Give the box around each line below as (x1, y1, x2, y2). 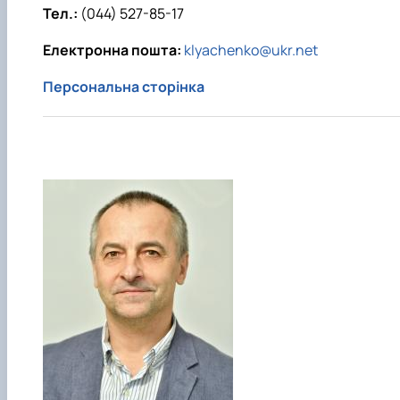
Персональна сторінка (43, 77, 204, 97)
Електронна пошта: (43, 40, 181, 61)
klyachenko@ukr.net (184, 40, 318, 61)
